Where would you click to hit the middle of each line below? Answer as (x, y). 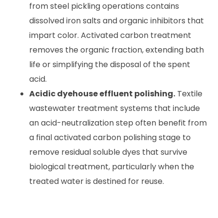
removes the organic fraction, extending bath (117, 50)
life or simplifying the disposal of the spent (110, 64)
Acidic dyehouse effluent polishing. (102, 93)
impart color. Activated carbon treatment (110, 35)
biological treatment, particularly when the (112, 166)
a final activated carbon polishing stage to (110, 137)
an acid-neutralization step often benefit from (118, 123)
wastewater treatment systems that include (115, 108)
